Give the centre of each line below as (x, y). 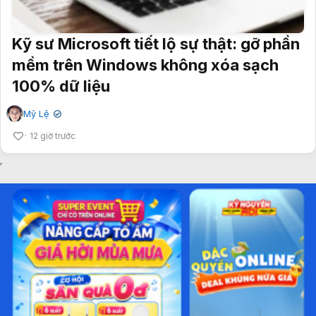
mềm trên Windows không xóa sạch (145, 65)
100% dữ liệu (61, 86)
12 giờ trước (53, 135)
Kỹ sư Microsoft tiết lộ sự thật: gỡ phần (156, 43)
